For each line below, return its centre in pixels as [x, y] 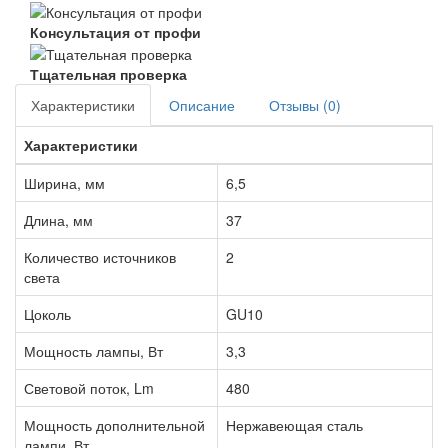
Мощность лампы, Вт [93, 350]
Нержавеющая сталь [294, 424]
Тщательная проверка [108, 73]
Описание [202, 104]
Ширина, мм [64, 182]
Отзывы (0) [305, 104]
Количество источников [100, 256]
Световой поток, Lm [89, 387]
